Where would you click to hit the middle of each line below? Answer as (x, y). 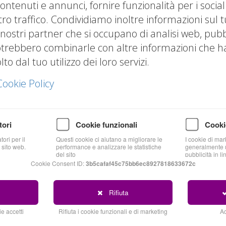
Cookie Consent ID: (58, 163)
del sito (66, 154)
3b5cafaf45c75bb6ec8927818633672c (140, 163)
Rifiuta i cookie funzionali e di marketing (113, 211)
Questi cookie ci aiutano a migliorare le (109, 139)
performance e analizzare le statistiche (109, 147)
